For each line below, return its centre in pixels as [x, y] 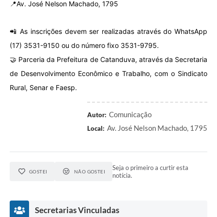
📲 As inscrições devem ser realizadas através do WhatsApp [108, 31]
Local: [96, 129]
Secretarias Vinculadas [77, 210]
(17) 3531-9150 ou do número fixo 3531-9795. [84, 46]
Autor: [97, 115]
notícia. [123, 176]
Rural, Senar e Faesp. [43, 88]
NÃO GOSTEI [90, 172]
